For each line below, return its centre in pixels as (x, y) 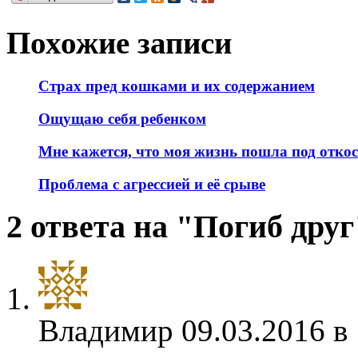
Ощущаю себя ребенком (122, 119)
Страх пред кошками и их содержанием (177, 86)
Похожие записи (119, 43)
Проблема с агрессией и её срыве (152, 184)
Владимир (106, 330)
